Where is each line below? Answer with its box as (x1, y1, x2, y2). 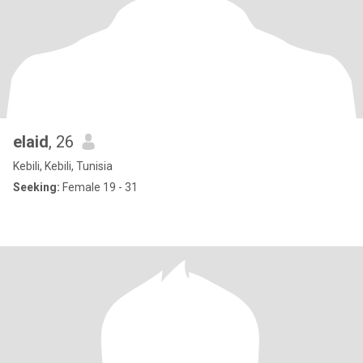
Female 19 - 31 (60, 181, 138, 194)
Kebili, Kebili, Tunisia (13, 160, 113, 173)
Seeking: (13, 181, 60, 194)
